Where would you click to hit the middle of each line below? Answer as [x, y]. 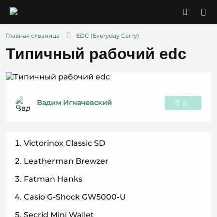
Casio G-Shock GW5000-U [75, 197]
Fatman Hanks [53, 179]
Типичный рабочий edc [96, 54]
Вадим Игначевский [74, 103]
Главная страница [33, 36]
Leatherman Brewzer [66, 161]
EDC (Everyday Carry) [108, 36]
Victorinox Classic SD [64, 143]
